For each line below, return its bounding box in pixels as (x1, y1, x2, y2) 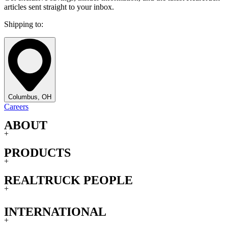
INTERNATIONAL (4, 205, 106, 219)
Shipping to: (4, 19, 43, 28)
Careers (4, 102, 28, 111)
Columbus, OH (8, 93, 51, 101)
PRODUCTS (4, 146, 71, 160)
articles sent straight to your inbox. (4, 2, 114, 11)
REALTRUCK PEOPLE (4, 174, 133, 187)
